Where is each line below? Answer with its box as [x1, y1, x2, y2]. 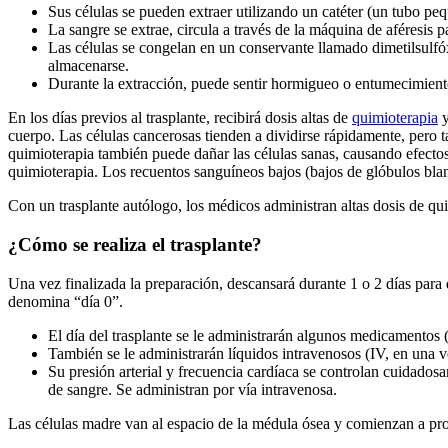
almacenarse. [48, 57, 129, 75]
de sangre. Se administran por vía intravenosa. [48, 380, 337, 398]
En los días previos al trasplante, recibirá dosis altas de [8, 109, 352, 127]
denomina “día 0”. [8, 292, 123, 310]
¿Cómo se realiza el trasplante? [8, 233, 262, 255]
